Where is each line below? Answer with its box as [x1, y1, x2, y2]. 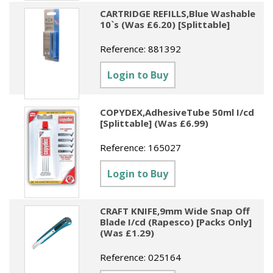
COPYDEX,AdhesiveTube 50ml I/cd [100, 105, 255, 118]
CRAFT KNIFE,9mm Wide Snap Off [100, 204, 250, 217]
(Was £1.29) [100, 226, 155, 239]
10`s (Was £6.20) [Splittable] [100, 18, 230, 30]
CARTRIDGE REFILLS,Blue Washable [100, 7, 256, 19]
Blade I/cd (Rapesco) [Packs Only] [100, 215, 252, 228]
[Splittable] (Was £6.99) [100, 116, 209, 129]
